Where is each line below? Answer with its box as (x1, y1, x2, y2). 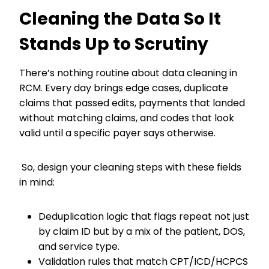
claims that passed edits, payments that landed (19, 96, 245, 110)
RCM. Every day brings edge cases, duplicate (19, 81, 228, 95)
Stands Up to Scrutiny (19, 32, 212, 56)
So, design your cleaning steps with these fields (19, 160, 241, 174)
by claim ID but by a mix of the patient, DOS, (38, 225, 245, 238)
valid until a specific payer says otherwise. (19, 126, 220, 140)
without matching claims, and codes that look (19, 111, 234, 125)
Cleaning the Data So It (19, 7, 221, 31)
